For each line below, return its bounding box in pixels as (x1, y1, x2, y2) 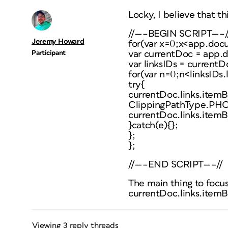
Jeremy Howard (32, 38, 84, 45)
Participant (32, 49, 66, 56)
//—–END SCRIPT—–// (128, 160, 223, 169)
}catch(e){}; (128, 121, 178, 130)
